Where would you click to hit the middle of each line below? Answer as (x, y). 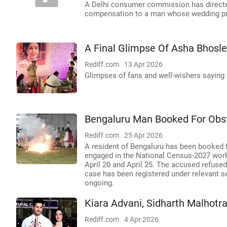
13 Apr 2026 (143, 64)
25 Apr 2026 (143, 135)
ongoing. (99, 183)
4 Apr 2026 (141, 219)
